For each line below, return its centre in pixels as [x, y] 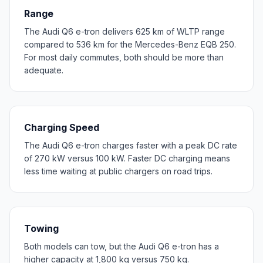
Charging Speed [62, 127]
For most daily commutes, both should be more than [124, 57]
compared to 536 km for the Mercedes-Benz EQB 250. [130, 44]
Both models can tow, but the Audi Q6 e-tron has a [122, 246]
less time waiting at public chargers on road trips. [118, 171]
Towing [41, 228]
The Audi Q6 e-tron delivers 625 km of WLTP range [124, 31]
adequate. [44, 70]
